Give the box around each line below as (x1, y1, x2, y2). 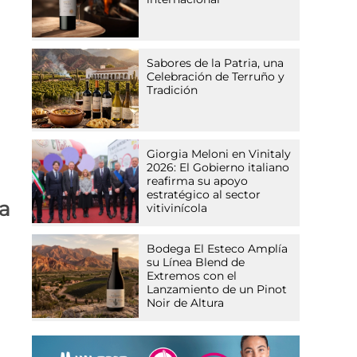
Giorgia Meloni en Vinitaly (147, 147, 292, 162)
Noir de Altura (147, 296, 225, 311)
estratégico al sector (147, 187, 261, 202)
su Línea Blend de (147, 255, 245, 270)
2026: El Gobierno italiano (147, 160, 290, 175)
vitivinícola (147, 201, 208, 216)
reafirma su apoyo (147, 174, 249, 189)
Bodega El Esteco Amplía (147, 241, 288, 257)
